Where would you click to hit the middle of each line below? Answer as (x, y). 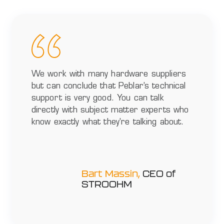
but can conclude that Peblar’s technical (108, 87)
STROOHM (106, 184)
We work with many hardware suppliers (108, 75)
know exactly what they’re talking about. (107, 123)
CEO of (157, 174)
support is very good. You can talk (97, 99)
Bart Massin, (110, 174)
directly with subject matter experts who (110, 111)
